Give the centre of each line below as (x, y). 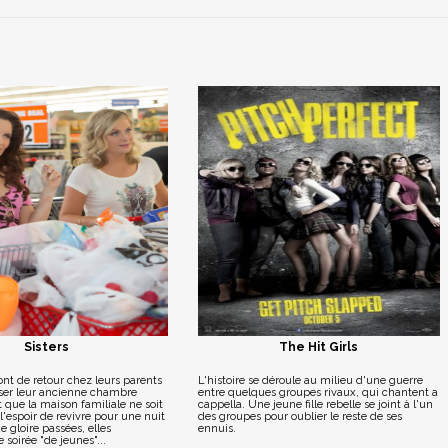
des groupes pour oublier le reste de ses (299, 416)
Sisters (47, 347)
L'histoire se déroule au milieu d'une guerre (310, 380)
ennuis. (216, 428)
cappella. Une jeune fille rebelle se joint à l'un (315, 404)
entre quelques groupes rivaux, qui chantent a (317, 392)
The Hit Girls (319, 347)
